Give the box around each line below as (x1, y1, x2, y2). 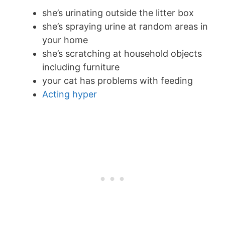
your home (42, 35, 88, 46)
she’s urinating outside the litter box (42, 8, 194, 19)
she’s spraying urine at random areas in (42, 21, 208, 32)
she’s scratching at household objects (42, 48, 202, 59)
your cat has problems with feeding (42, 75, 195, 86)
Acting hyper (42, 89, 97, 100)
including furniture (42, 62, 120, 73)
